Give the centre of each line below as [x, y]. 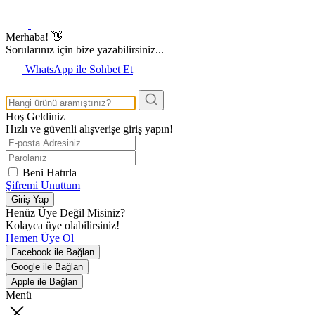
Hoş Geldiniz [35, 116]
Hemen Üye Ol [40, 238]
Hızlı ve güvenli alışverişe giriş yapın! [89, 129]
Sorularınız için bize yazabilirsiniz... [85, 49]
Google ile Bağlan [47, 266]
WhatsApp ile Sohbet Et [79, 69]
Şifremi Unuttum [43, 185]
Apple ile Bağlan [44, 281]
